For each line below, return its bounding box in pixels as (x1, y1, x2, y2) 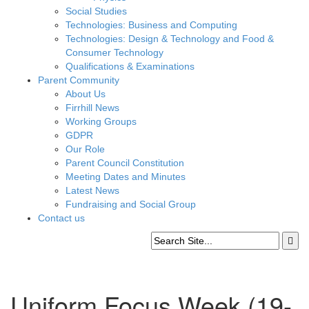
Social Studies (66, 6, 127, 17)
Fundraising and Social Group (66, 199, 196, 210)
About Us (66, 88, 106, 99)
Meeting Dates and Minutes (66, 171, 186, 182)
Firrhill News (66, 102, 119, 113)
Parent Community (38, 74, 119, 86)
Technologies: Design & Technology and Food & (66, 33, 274, 44)
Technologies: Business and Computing (66, 19, 237, 30)
